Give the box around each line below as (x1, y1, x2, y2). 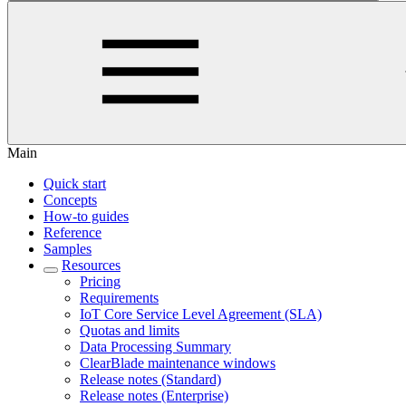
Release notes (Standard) (80, 372, 221, 387)
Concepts (43, 192, 97, 208)
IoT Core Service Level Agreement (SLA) (80, 306, 322, 322)
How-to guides (43, 208, 129, 224)
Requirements (80, 290, 159, 305)
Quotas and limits (80, 323, 179, 338)
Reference (43, 225, 101, 240)
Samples (43, 241, 92, 256)
